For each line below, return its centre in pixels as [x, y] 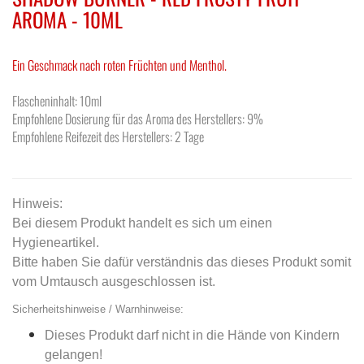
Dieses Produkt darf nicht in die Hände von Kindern [192, 335]
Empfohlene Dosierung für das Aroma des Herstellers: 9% [138, 119]
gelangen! [74, 355]
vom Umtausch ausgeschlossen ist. [114, 282]
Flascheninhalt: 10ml [57, 101]
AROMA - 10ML [67, 19]
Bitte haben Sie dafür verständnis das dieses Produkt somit [182, 262]
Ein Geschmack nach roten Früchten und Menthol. [119, 65]
